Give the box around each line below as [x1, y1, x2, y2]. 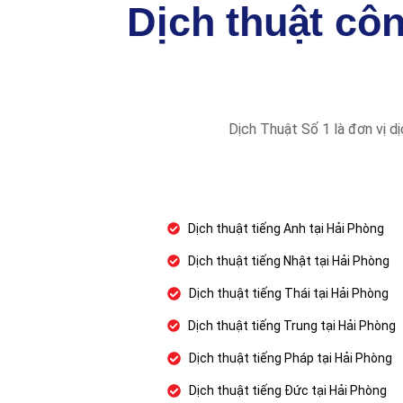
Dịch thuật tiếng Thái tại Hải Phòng [189, 286, 390, 300]
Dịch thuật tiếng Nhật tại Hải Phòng [187, 254, 390, 268]
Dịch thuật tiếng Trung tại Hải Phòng [187, 318, 396, 333]
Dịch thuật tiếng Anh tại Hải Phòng [187, 221, 384, 236]
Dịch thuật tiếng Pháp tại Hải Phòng [189, 351, 393, 365]
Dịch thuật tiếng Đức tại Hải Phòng [189, 383, 388, 398]
